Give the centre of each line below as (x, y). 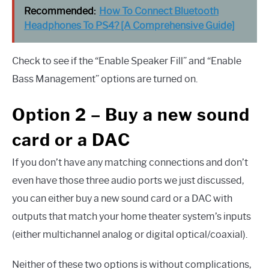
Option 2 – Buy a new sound (131, 115)
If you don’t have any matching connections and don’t (130, 163)
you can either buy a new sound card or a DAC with (122, 199)
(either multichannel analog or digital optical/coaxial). (130, 235)
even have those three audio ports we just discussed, (128, 181)
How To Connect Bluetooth (159, 11)
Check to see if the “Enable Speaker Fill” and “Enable (127, 61)
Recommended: (60, 11)
